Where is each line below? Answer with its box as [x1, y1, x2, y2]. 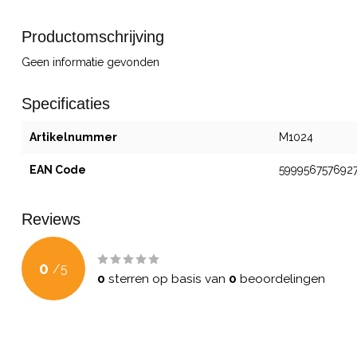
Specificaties [22, 95, 110, 112]
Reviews [22, 210, 80, 228]
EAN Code [29, 163, 86, 176]
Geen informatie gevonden [22, 56, 159, 69]
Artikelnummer [29, 131, 117, 143]
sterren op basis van [105, 272, 229, 286]
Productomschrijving [22, 28, 164, 45]
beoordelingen [237, 272, 325, 286]
